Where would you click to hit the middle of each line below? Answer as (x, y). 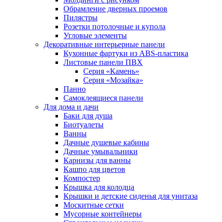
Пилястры (81, 18)
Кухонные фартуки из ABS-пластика (126, 54)
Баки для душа (88, 116)
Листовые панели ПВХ (103, 62)
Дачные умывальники (101, 152)
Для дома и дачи (71, 107)
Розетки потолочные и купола (114, 27)
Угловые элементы (95, 36)
